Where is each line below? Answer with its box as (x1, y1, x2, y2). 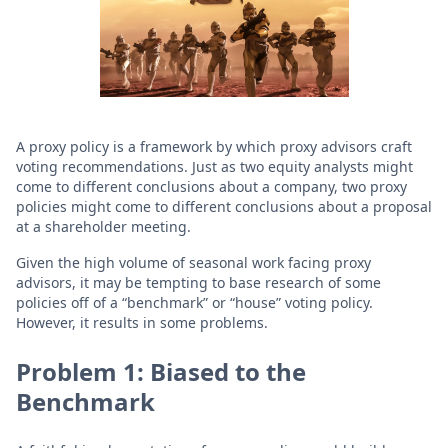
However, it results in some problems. (16, 313, 268, 332)
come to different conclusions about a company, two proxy (16, 177, 407, 196)
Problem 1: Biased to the (16, 355, 306, 388)
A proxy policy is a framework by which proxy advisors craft (16, 137, 412, 156)
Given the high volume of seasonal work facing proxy (16, 253, 371, 272)
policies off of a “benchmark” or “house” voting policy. (16, 293, 373, 312)
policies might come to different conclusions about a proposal (16, 197, 432, 216)
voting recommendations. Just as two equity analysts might (16, 157, 413, 176)
